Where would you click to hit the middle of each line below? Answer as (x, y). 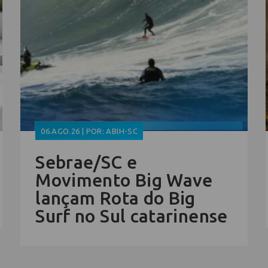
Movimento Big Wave (124, 180)
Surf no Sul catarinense (132, 216)
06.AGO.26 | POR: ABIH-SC (89, 131)
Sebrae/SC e (86, 162)
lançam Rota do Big (115, 198)
